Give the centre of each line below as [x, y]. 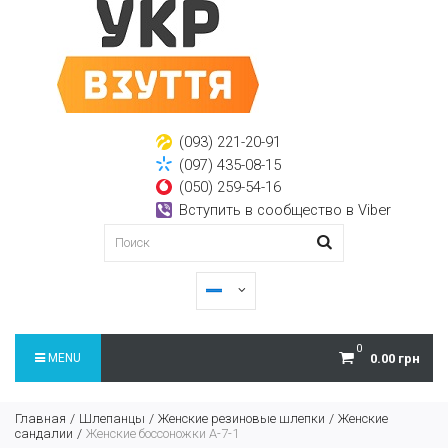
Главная [40, 418]
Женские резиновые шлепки [241, 418]
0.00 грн [395, 358]
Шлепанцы [112, 418]
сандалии [44, 433]
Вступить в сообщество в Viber [283, 209]
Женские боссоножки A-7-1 [162, 433]
